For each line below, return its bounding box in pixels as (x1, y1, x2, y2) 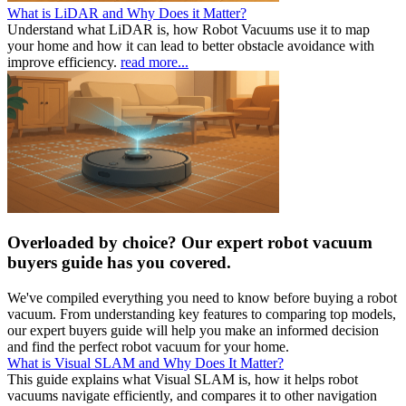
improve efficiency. (7, 53, 121, 70)
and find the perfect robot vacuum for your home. (7, 339, 289, 355)
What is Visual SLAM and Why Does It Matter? (7, 355, 284, 372)
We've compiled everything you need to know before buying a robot (7, 290, 397, 306)
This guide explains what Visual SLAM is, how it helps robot (7, 372, 358, 388)
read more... (121, 53, 188, 70)
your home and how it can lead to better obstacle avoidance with (7, 37, 374, 53)
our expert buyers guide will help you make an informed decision (7, 323, 379, 339)
